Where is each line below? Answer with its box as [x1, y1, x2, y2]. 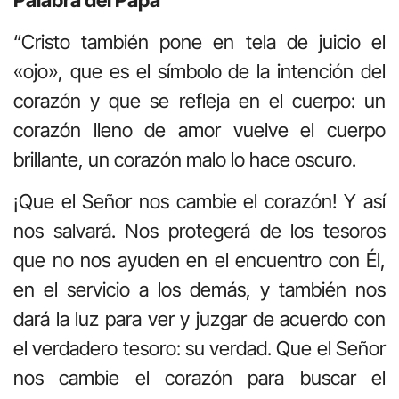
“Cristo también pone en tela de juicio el [13, 29, 386, 53]
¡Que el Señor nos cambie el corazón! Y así [13, 190, 386, 214]
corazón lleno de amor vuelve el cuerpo [13, 118, 386, 142]
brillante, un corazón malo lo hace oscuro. [13, 147, 356, 171]
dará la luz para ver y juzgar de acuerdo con [13, 307, 386, 331]
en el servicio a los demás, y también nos [13, 278, 386, 302]
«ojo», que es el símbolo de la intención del [13, 59, 386, 83]
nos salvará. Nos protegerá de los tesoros [13, 219, 386, 243]
